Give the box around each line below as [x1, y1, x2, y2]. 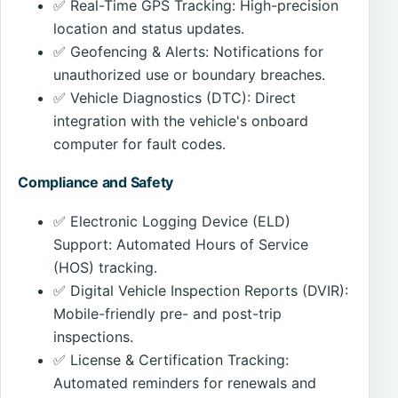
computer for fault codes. [53, 134, 227, 153]
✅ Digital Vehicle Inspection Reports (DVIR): [53, 282, 349, 300]
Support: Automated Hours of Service [53, 235, 309, 254]
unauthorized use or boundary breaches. [53, 65, 326, 84]
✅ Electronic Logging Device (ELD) [53, 212, 291, 231]
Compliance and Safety [18, 173, 174, 192]
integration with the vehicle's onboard [53, 111, 309, 130]
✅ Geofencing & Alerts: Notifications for [53, 42, 324, 60]
